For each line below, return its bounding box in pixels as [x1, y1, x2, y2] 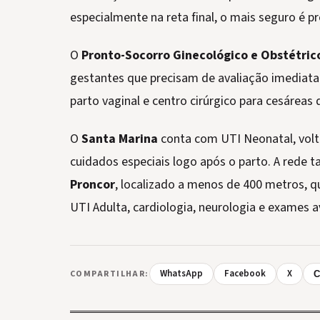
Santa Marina [81, 129, 158, 148]
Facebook [224, 266, 266, 280]
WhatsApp [159, 266, 203, 280]
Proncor [70, 175, 115, 194]
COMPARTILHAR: [70, 267, 149, 280]
